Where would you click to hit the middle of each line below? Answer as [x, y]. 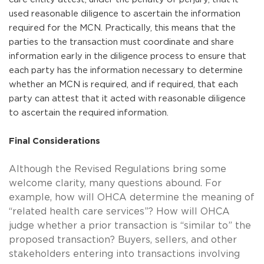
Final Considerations [56, 141]
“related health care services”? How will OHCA [119, 211]
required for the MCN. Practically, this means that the [122, 28]
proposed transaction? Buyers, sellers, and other [123, 240]
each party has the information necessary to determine [126, 70]
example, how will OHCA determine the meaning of [132, 197]
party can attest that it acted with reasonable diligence [127, 98]
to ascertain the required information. [89, 113]
